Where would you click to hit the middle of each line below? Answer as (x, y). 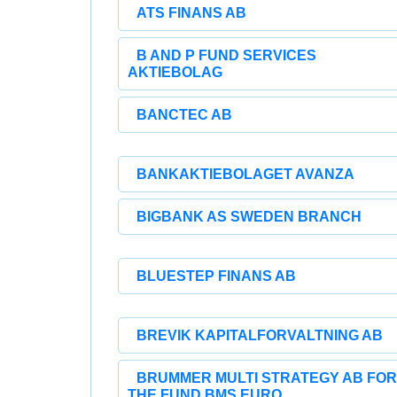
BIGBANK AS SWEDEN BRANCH (249, 217)
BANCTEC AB (184, 115)
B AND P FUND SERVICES (226, 55)
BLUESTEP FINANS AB (216, 276)
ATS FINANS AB (191, 13)
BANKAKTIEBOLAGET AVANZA (245, 174)
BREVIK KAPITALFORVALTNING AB (260, 335)
